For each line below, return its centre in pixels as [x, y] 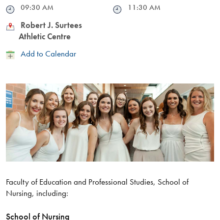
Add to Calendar [48, 54]
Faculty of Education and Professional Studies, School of [97, 182]
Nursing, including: [37, 193]
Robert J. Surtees [51, 25]
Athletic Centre [45, 37]
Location [21, 25]
